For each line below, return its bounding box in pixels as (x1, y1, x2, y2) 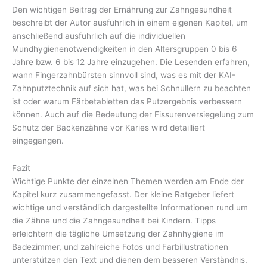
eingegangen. (12, 135, 64, 145)
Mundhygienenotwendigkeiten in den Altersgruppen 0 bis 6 (12, 44, 237, 54)
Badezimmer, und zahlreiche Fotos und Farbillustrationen (12, 241, 228, 252)
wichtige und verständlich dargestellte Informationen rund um (12, 202, 248, 212)
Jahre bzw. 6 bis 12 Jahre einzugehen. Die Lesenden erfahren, (12, 57, 250, 67)
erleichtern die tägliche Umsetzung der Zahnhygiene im (12, 228, 224, 238)
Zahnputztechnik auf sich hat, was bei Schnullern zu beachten (12, 83, 251, 93)
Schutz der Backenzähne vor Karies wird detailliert (12, 122, 205, 132)
